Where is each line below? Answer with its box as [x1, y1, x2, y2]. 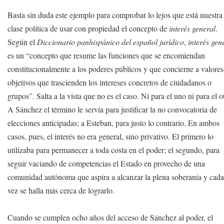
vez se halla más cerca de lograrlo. [7, 185, 115, 195]
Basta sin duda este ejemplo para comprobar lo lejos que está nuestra [7, 9, 223, 20]
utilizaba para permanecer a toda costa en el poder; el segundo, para [7, 144, 220, 155]
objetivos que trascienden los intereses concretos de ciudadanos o [7, 77, 212, 87]
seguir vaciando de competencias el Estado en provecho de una [7, 158, 205, 168]
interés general [169, 23, 216, 33]
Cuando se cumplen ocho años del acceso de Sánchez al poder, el [7, 212, 213, 222]
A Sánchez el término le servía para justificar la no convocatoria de [7, 104, 217, 114]
